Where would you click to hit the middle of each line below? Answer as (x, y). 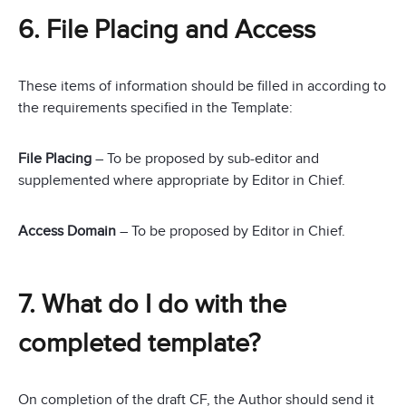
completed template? (139, 344)
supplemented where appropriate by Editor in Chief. (182, 181)
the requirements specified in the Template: (155, 108)
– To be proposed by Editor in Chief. (231, 232)
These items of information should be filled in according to (202, 87)
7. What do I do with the (152, 305)
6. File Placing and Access (167, 30)
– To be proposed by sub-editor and (205, 159)
